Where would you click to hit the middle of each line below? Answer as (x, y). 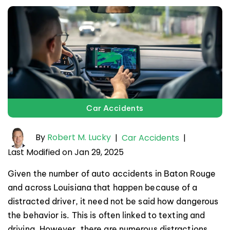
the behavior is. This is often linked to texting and (107, 215)
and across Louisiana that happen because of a (103, 187)
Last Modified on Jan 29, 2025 (66, 152)
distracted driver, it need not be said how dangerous (113, 201)
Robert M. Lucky (79, 137)
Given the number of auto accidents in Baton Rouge (112, 173)
